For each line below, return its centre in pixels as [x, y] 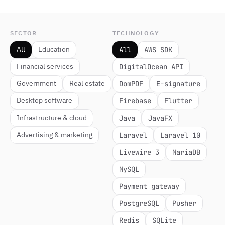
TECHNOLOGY [136, 33]
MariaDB [186, 152]
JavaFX [160, 118]
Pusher [184, 203]
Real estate [87, 84]
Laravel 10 [180, 135]
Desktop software [44, 101]
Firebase [135, 101]
